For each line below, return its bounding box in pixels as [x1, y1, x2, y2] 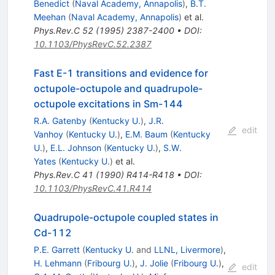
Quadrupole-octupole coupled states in [33, 211, 219, 223]
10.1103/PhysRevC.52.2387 [33, 38, 152, 49]
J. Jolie [139, 257, 168, 268]
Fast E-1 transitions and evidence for [33, 66, 208, 79]
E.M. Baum [125, 128, 168, 139]
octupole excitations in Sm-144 [33, 97, 183, 110]
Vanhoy [33, 128, 63, 139]
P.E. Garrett [33, 244, 80, 255]
